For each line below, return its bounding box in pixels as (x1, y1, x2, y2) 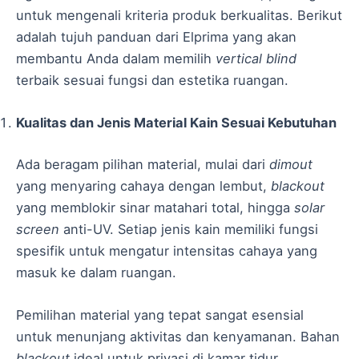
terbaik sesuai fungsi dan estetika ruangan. (16, 71, 288, 88)
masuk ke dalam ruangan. (16, 264, 176, 280)
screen (16, 220, 59, 237)
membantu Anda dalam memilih (16, 50, 216, 67)
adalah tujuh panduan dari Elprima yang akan (16, 28, 296, 45)
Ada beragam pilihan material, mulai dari (16, 155, 269, 172)
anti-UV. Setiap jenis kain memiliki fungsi (59, 220, 318, 237)
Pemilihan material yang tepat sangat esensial (16, 306, 304, 323)
